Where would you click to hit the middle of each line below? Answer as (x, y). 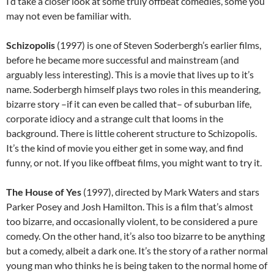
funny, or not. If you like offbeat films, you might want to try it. (134, 163)
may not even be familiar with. (68, 16)
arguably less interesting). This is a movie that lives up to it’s (130, 75)
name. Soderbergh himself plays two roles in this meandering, (133, 89)
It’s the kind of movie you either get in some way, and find (125, 148)
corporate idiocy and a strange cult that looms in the (115, 119)
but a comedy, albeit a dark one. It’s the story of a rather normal (137, 251)
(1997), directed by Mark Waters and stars (170, 192)
